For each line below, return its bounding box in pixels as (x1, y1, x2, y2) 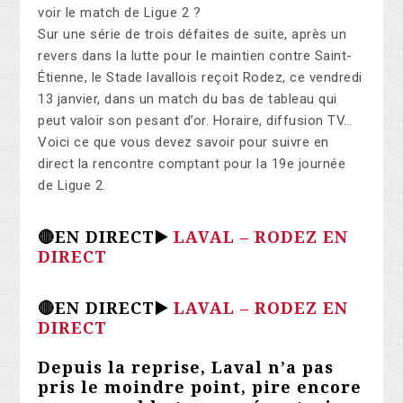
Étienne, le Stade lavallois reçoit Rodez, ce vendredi (38, 69, 363, 86)
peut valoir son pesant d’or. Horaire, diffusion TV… (38, 112, 353, 130)
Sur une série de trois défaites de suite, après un (38, 26, 347, 43)
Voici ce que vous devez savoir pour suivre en (38, 134, 329, 151)
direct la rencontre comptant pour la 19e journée (38, 156, 346, 173)
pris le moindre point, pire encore (38, 378, 363, 398)
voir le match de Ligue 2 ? (38, 4, 201, 22)
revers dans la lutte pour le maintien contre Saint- (38, 48, 353, 65)
